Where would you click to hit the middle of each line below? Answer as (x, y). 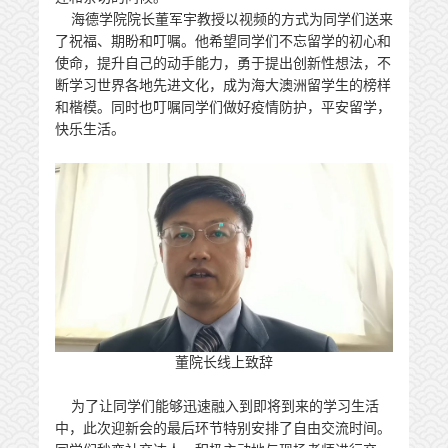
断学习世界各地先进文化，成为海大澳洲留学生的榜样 (223, 85)
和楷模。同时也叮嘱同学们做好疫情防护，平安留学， (223, 107)
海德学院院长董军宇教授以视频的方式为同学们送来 (224, 19)
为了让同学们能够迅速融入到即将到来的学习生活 (217, 406)
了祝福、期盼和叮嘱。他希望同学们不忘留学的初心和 (223, 41)
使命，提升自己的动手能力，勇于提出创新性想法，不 (223, 63)
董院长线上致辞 (224, 362)
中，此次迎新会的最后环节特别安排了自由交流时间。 (223, 428)
